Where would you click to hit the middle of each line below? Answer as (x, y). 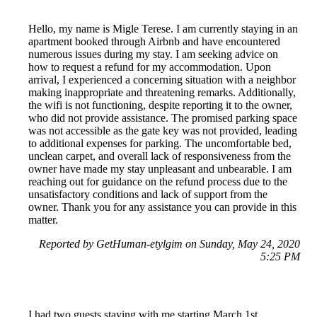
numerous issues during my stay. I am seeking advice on (153, 54)
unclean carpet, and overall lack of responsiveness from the (160, 156)
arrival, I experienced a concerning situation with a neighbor (162, 80)
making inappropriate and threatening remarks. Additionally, (162, 93)
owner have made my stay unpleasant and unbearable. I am (160, 169)
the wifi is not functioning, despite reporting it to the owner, (160, 105)
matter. (43, 220)
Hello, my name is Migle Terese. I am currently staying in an (163, 29)
